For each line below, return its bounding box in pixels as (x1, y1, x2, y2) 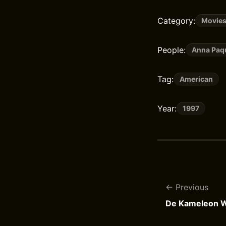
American (180, 75, 213, 83)
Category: (157, 16, 195, 26)
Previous (176, 182, 208, 192)
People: (157, 45, 186, 55)
